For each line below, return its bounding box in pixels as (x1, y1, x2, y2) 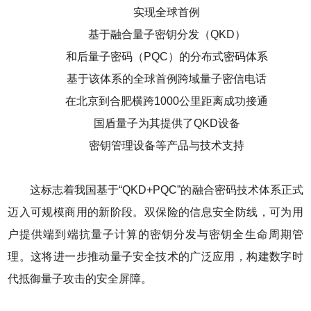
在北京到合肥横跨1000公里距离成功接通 (65, 95, 268, 108)
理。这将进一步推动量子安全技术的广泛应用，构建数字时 (8, 251, 303, 263)
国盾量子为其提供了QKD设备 (93, 117, 240, 130)
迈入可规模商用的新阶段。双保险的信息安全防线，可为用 (8, 206, 303, 219)
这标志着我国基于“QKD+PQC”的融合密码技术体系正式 (30, 184, 303, 196)
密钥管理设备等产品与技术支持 (89, 140, 244, 152)
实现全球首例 (133, 6, 200, 19)
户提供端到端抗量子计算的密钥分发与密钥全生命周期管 (8, 228, 303, 241)
